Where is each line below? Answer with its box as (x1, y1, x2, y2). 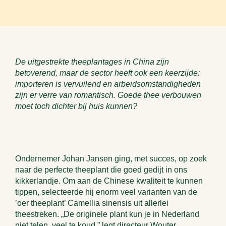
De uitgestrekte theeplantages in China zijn (15, 58, 169, 66)
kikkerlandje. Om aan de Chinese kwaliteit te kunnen (15, 177, 203, 185)
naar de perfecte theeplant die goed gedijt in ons (15, 165, 187, 174)
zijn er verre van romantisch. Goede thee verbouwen (15, 91, 201, 99)
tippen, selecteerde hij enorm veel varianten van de (15, 188, 197, 196)
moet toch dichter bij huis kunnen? (15, 102, 137, 110)
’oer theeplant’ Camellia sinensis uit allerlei (15, 199, 168, 207)
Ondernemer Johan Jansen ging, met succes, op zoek (15, 154, 207, 163)
